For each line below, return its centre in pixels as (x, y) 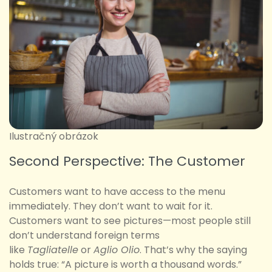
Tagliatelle (53, 250)
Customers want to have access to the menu (117, 192)
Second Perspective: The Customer (127, 161)
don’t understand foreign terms (84, 236)
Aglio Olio (117, 250)
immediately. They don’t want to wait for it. (111, 206)
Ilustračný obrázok (54, 137)
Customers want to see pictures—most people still (130, 221)
